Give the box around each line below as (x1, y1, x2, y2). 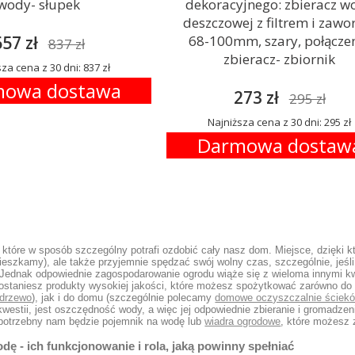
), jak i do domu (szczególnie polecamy (32, 292, 216, 303)
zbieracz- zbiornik (223, 50, 336, 68)
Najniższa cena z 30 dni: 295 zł (208, 115, 352, 129)
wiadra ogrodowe (204, 315, 281, 327)
